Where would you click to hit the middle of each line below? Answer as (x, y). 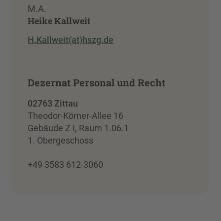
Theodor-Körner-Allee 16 (75, 116)
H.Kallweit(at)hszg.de (71, 39)
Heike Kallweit (59, 20)
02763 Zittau (53, 104)
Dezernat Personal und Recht (96, 83)
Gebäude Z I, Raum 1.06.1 (78, 128)
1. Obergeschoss (60, 141)
